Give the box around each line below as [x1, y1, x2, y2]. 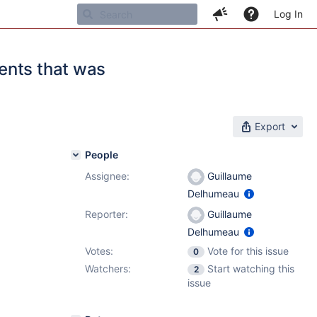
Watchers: [85, 263, 131, 275]
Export [255, 120, 285, 132]
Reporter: [85, 208, 128, 220]
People [85, 149, 118, 161]
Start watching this [207, 263, 294, 275]
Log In [274, 8, 303, 20]
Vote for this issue [207, 245, 289, 257]
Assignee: [85, 170, 129, 182]
